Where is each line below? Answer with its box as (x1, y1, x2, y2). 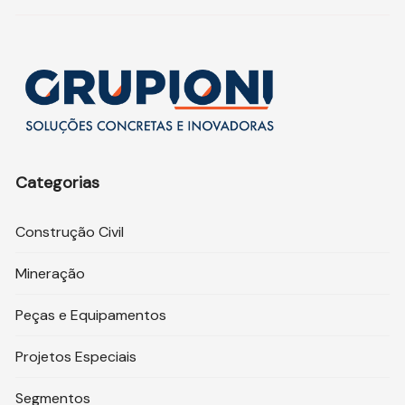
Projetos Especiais (15, 347, 137, 367)
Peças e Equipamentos (15, 306, 167, 325)
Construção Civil (15, 222, 125, 242)
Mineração (15, 264, 86, 284)
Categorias (15, 172, 100, 194)
